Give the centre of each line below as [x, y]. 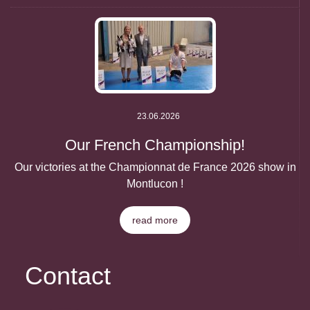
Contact [68, 276]
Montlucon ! [155, 184]
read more [155, 220]
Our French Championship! [155, 145]
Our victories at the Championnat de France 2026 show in [155, 167]
